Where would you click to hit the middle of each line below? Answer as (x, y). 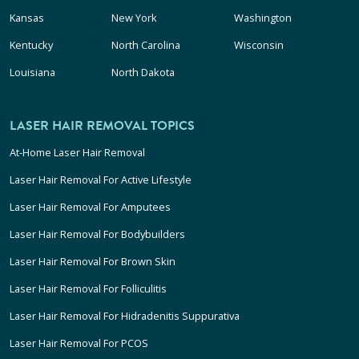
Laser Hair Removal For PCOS (79, 343)
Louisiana (32, 73)
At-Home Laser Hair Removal (77, 153)
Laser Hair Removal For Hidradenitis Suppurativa (125, 316)
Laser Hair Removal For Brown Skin (93, 262)
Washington (262, 18)
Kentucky (31, 45)
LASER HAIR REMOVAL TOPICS (102, 126)
